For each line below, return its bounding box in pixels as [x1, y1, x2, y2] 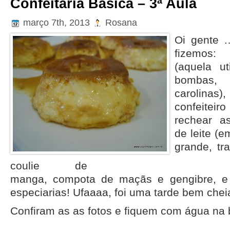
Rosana [103, 17, 137, 28]
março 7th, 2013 [21, 17, 92, 28]
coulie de [10, 160, 87, 172]
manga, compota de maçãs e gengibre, [10, 173, 222, 185]
